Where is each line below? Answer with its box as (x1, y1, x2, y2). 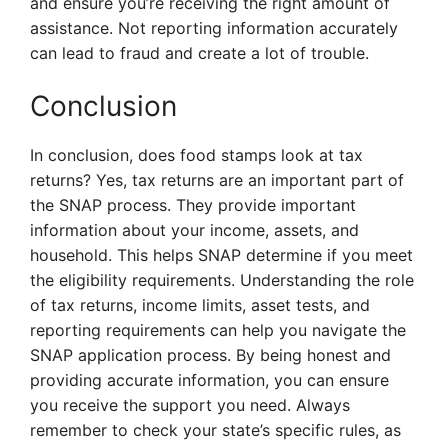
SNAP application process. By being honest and (30, 345, 391, 366)
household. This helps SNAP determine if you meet (30, 245, 413, 266)
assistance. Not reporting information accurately (30, 18, 398, 39)
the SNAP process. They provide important (30, 195, 356, 216)
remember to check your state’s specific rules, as (30, 420, 401, 441)
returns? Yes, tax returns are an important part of (30, 170, 404, 191)
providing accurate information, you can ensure (30, 370, 389, 391)
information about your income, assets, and (30, 220, 359, 241)
